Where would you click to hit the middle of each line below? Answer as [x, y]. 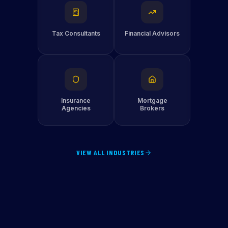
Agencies [76, 108]
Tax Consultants [76, 33]
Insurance [76, 101]
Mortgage [152, 101]
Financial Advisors [152, 33]
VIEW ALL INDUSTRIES [110, 152]
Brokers [152, 108]
